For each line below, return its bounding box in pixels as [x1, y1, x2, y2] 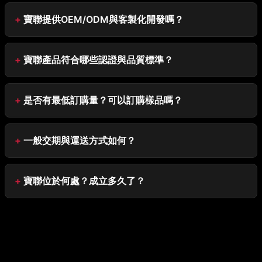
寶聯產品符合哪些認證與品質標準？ [23, 54, 173, 65]
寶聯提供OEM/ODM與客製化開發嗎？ [23, 13, 184, 25]
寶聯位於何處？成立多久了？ [23, 175, 145, 187]
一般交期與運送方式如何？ [23, 135, 136, 146]
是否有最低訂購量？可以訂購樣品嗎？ [23, 94, 182, 106]
